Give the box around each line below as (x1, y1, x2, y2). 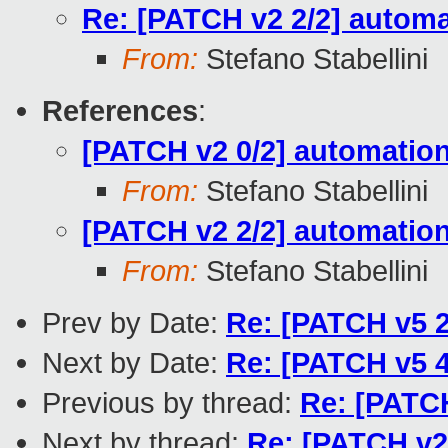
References (42, 94, 198, 128)
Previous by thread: (42, 386, 300, 420)
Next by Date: (42, 346, 226, 380)
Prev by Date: (42, 306, 226, 340)
